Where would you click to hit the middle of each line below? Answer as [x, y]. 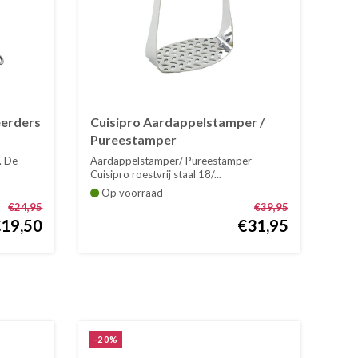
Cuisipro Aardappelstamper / [178, 121]
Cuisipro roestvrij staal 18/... [156, 174]
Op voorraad [131, 192]
